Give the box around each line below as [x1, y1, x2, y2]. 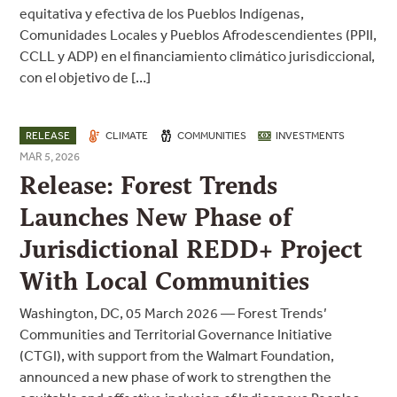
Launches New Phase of [19, 201, 292, 234]
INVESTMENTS [276, 128, 346, 143]
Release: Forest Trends [19, 169, 278, 202]
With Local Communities [19, 265, 310, 298]
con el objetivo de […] [19, 68, 152, 86]
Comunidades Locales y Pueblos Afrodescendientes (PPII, [19, 26, 378, 43]
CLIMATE [105, 128, 149, 143]
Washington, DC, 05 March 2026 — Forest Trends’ [19, 304, 328, 322]
